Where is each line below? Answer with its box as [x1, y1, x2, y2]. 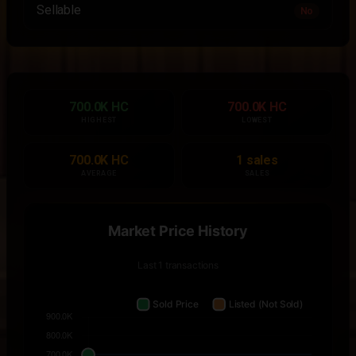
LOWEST [242, 116, 273, 124]
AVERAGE [80, 169, 118, 177]
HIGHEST [80, 116, 118, 124]
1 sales [236, 153, 278, 168]
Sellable [37, 2, 81, 17]
